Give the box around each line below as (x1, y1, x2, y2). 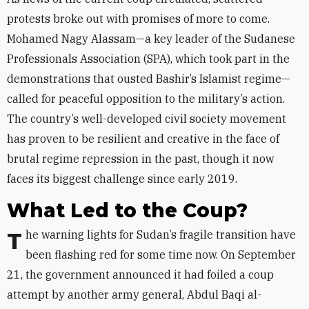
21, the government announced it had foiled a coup (7, 268, 274, 281)
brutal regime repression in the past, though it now (7, 152, 274, 166)
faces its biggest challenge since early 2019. (7, 172, 237, 186)
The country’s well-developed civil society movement (7, 112, 286, 126)
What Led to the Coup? (7, 199, 248, 222)
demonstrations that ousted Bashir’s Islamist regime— (7, 72, 290, 86)
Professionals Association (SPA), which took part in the (7, 52, 290, 66)
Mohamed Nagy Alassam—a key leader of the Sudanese (7, 32, 295, 46)
